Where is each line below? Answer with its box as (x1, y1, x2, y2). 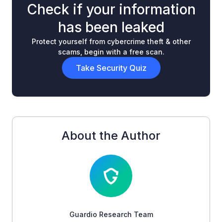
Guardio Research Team (69, 210, 153, 219)
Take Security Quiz (75, 63, 147, 73)
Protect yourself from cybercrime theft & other (31, 37, 191, 46)
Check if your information (26, 1, 196, 18)
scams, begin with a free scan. (57, 48, 165, 56)
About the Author (61, 128, 161, 143)
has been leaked (57, 19, 165, 36)
